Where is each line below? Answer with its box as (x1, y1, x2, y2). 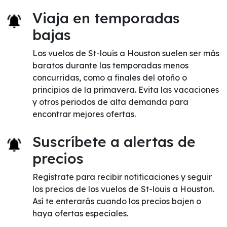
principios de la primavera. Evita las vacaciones (32, 85, 219, 95)
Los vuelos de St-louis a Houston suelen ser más (32, 48, 219, 58)
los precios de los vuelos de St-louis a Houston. (32, 184, 214, 194)
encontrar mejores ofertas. (32, 109, 136, 119)
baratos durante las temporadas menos (32, 60, 188, 70)
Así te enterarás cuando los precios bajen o (32, 196, 201, 206)
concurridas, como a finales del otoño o (32, 72, 187, 83)
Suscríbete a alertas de (32, 133, 196, 150)
